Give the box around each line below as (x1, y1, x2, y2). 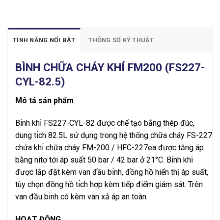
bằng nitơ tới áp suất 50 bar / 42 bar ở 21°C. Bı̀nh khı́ (15, 155, 193, 165)
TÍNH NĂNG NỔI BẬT (13, 36, 76, 44)
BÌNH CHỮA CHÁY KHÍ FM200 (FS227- (15, 60, 205, 74)
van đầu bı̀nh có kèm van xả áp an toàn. (15, 192, 148, 201)
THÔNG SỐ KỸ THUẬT (88, 36, 154, 44)
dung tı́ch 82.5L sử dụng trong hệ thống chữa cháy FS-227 (15, 130, 212, 140)
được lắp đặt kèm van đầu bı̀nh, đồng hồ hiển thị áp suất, (15, 167, 208, 177)
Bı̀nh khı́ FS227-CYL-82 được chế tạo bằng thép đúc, (15, 118, 194, 128)
